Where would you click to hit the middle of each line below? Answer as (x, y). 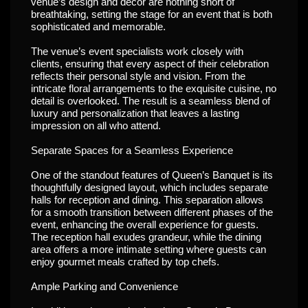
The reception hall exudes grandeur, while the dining (146, 237)
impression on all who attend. (96, 125)
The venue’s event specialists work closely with (137, 51)
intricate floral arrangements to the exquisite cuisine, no (154, 88)
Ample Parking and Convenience (104, 286)
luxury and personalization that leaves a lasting (135, 113)
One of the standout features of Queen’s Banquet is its (152, 175)
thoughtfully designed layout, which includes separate (150, 187)
